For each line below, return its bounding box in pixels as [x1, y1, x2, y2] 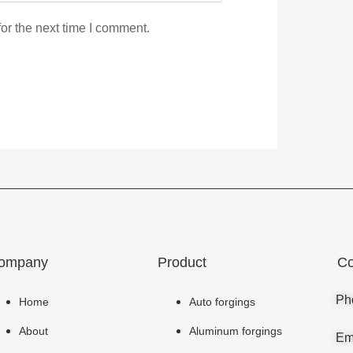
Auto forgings [189, 295, 256, 308]
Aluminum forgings [189, 325, 283, 337]
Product [158, 255, 207, 270]
